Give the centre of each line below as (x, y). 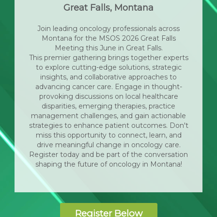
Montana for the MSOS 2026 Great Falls (108, 38)
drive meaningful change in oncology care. (108, 145)
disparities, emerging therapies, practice (108, 106)
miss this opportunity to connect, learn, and (108, 135)
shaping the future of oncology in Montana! (108, 164)
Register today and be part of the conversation (108, 155)
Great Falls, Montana (108, 8)
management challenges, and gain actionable (108, 116)
